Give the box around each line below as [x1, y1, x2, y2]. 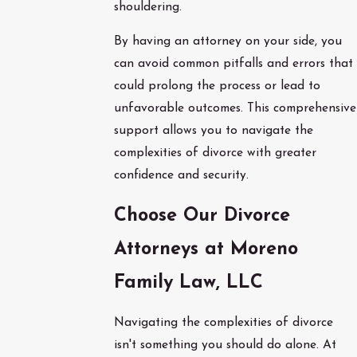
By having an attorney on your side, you [113, 35, 342, 49]
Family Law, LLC [113, 273, 263, 292]
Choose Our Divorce [113, 206, 290, 226]
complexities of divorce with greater [113, 147, 316, 160]
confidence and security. [113, 169, 249, 182]
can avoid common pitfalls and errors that [113, 57, 353, 71]
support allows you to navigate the [113, 124, 313, 138]
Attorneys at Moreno [113, 239, 298, 259]
